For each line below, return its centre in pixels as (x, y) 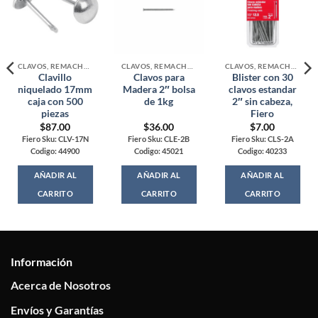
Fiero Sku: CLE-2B (159, 138)
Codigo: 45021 (159, 150)
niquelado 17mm (55, 90)
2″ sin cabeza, (263, 102)
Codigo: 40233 (263, 150)
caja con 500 (55, 102)
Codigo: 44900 (55, 150)
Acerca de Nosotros (61, 285)
